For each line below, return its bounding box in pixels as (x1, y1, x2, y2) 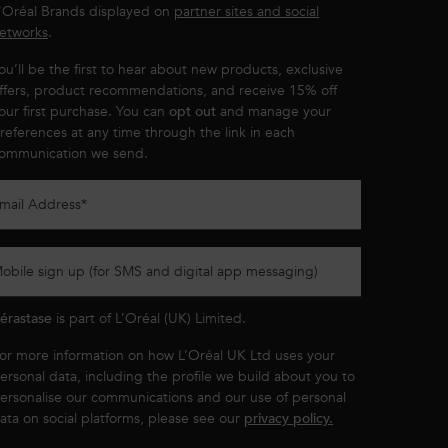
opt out (169, 101, 216, 121)
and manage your (216, 101, 331, 121)
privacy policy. (244, 408, 333, 428)
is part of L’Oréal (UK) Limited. (52, 308, 246, 328)
